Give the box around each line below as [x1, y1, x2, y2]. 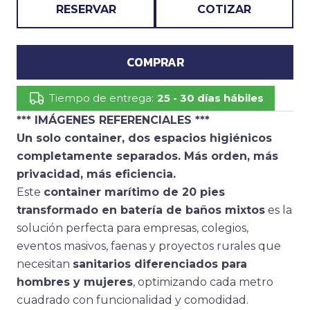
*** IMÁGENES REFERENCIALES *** [17, 113, 210, 127]
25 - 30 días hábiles [157, 91, 264, 104]
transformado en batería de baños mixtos [17, 203, 265, 217]
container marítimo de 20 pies [44, 185, 225, 199]
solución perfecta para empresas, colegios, [17, 221, 248, 235]
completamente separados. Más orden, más [17, 149, 278, 163]
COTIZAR [197, 3, 251, 16]
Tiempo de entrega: [49, 91, 154, 104]
